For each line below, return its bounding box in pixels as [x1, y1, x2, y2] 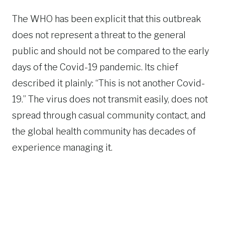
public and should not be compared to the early [12, 46, 209, 56]
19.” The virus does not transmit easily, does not [12, 94, 208, 104]
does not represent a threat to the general [12, 30, 186, 40]
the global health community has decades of [12, 126, 196, 137]
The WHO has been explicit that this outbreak [12, 14, 201, 24]
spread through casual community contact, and [12, 110, 206, 121]
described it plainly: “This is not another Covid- [12, 78, 205, 88]
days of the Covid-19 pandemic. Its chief [12, 62, 178, 72]
